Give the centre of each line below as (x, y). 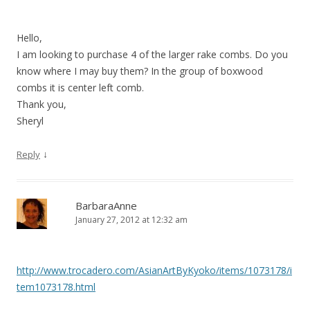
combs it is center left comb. (80, 88)
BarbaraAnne (106, 206)
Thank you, (42, 104)
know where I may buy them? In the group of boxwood (140, 71)
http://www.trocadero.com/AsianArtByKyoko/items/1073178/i (154, 271)
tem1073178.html (56, 287)
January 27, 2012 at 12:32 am (131, 220)
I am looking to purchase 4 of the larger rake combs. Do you (152, 55)
